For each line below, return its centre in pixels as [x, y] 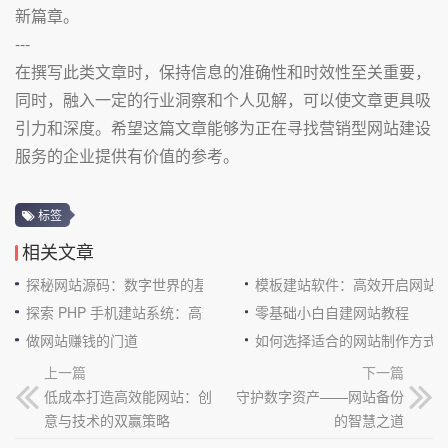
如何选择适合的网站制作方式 [346, 339]
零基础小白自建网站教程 [332, 311]
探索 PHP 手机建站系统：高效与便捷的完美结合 [176, 311]
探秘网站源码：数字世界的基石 [123, 283]
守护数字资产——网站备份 [320, 395]
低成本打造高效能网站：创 [128, 395]
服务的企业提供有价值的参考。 [127, 155]
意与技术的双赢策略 [107, 419]
